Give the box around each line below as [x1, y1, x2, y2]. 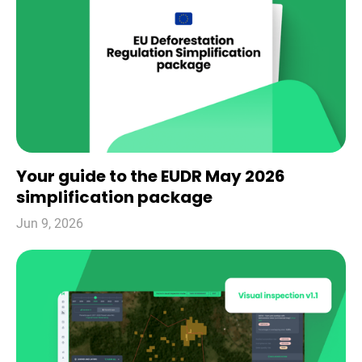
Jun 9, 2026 [16, 216, 83, 232]
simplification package [16, 186, 213, 209]
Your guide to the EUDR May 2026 [16, 165, 285, 188]
